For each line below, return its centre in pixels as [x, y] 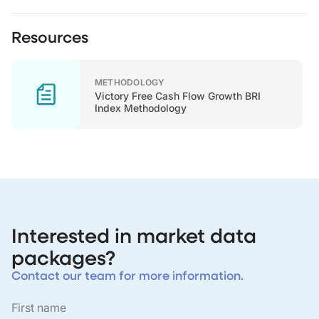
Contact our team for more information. [127, 275]
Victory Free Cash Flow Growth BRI [178, 95]
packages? [63, 257]
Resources [50, 37]
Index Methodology [141, 108]
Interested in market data [134, 235]
